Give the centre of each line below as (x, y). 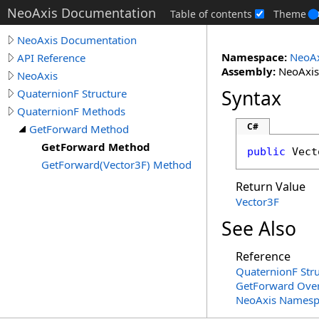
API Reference (51, 58)
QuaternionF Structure (72, 93)
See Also (259, 229)
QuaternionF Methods (71, 111)
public (266, 152)
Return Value (271, 187)
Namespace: (254, 57)
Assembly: (249, 71)
